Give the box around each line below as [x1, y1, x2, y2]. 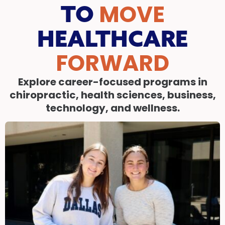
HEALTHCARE [37, 25, 188, 52]
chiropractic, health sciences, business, [9, 88, 216, 102]
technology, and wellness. [45, 101, 180, 115]
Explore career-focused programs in [18, 75, 207, 89]
